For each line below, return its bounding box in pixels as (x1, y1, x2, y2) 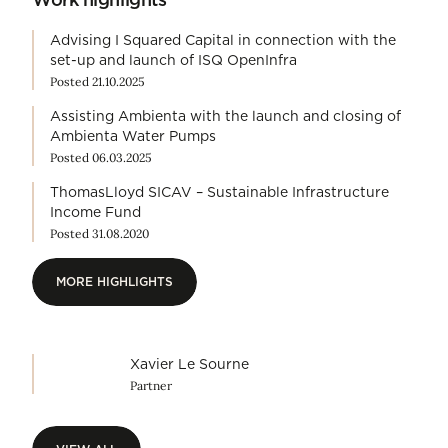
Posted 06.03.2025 (50, 150, 152, 166)
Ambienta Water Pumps (50, 128, 216, 145)
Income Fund (50, 204, 141, 221)
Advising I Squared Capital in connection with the (50, 32, 396, 49)
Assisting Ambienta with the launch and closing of (50, 108, 401, 125)
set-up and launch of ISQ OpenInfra (50, 52, 297, 69)
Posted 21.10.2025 (50, 74, 145, 90)
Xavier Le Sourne (130, 356, 249, 373)
